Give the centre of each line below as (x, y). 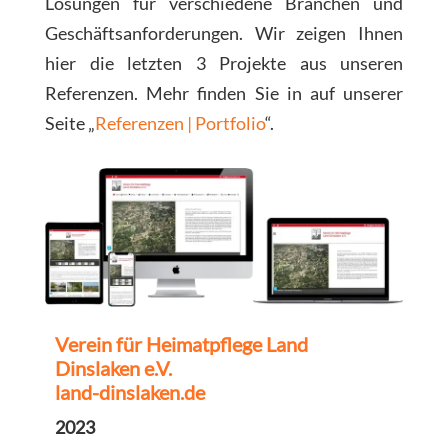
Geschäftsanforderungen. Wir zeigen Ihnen (224, 33)
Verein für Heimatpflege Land (181, 343)
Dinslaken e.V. (113, 367)
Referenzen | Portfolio (180, 123)
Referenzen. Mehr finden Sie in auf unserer (224, 93)
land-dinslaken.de (130, 391)
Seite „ (70, 123)
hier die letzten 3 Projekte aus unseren (224, 63)
